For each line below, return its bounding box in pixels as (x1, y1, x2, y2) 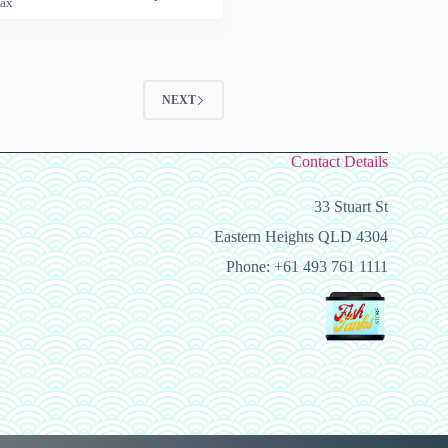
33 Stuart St (314, 198, 388, 216)
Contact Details (291, 153, 388, 171)
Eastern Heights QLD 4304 (214, 228, 388, 246)
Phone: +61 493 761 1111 (226, 258, 388, 276)
